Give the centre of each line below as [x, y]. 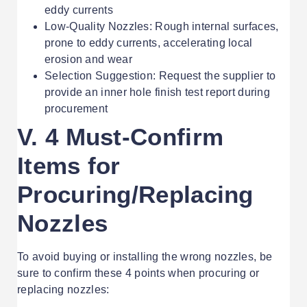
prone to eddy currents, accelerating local [149, 43]
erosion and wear [88, 60]
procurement [76, 109]
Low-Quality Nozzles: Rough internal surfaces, [162, 27]
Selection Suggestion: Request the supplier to [160, 76]
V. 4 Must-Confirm [121, 137]
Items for [69, 166]
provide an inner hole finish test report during [158, 93]
